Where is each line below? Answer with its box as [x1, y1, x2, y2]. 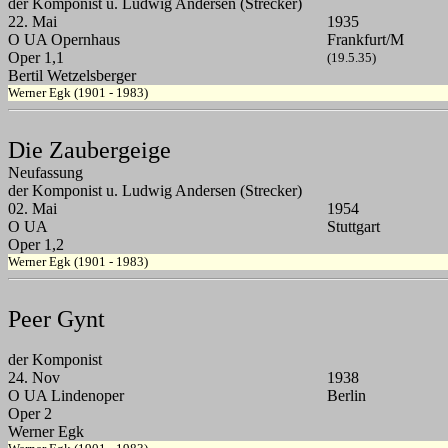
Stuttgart [327, 218, 380, 236]
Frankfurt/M [327, 31, 404, 49]
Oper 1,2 [8, 236, 64, 254]
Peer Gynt [8, 306, 105, 333]
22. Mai [8, 13, 57, 31]
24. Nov [8, 369, 60, 387]
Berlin [327, 387, 366, 405]
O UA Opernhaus [8, 31, 120, 49]
